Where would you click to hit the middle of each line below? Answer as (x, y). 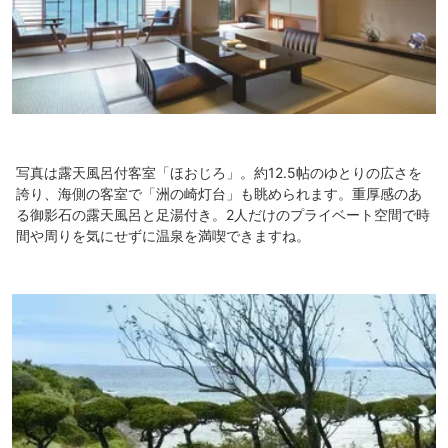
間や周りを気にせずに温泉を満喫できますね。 (163, 235)
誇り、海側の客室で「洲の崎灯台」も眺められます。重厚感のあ (219, 193)
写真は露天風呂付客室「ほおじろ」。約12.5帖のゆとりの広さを (219, 172)
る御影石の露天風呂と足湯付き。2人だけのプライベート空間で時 (223, 214)
